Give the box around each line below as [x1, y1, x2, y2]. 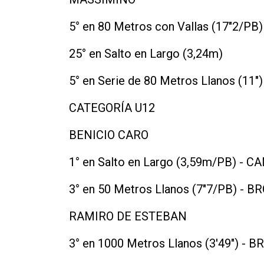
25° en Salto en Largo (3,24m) [69, 46, 223, 61]
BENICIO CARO [69, 127, 148, 142]
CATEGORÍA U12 [69, 100, 155, 115]
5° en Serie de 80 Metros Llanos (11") [69, 73, 263, 88]
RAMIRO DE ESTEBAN [69, 209, 187, 223]
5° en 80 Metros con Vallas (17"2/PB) [69, 19, 263, 34]
